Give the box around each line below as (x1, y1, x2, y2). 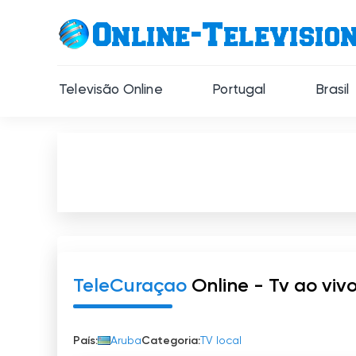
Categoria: (141, 335, 200, 346)
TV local (200, 335, 242, 346)
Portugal (212, 83, 266, 97)
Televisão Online (59, 83, 163, 97)
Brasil (315, 83, 350, 97)
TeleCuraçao (73, 277, 187, 296)
